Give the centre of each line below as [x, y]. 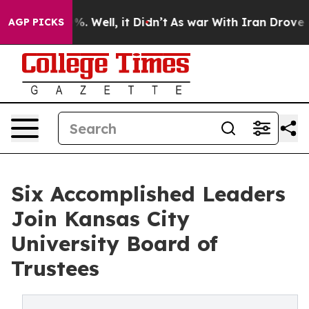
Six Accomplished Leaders [148, 194]
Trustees [55, 268]
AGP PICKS [36, 22]
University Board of [114, 243]
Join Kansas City [100, 219]
